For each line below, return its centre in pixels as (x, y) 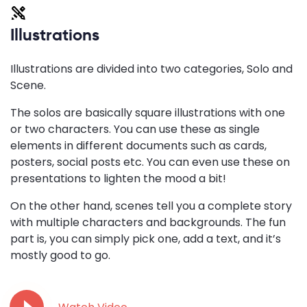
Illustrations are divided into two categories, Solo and (151, 69)
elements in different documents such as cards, (138, 146)
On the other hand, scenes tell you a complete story (151, 206)
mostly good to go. (60, 256)
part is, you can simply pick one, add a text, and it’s (146, 239)
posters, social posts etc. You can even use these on (150, 162)
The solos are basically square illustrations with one (148, 113)
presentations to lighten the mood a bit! (118, 179)
